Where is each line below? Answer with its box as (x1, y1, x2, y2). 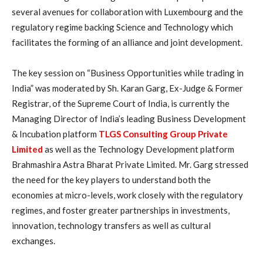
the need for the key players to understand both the (12, 174, 211, 185)
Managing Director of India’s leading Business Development (12, 113, 246, 124)
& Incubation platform (12, 128, 99, 139)
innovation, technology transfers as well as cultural (12, 220, 211, 231)
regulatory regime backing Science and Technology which (12, 21, 233, 32)
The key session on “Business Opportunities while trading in (12, 67, 244, 78)
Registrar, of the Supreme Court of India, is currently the (12, 97, 230, 109)
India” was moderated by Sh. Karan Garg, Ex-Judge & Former (12, 82, 243, 93)
